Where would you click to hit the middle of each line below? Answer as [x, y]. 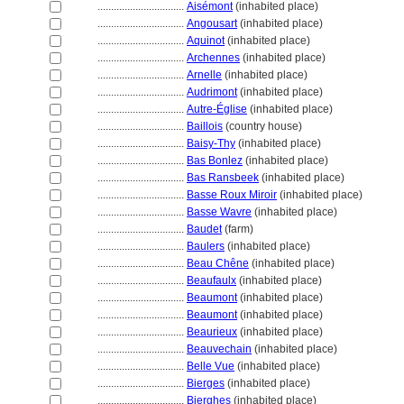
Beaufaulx [211, 280]
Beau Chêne [218, 263]
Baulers [206, 246]
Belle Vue [211, 366]
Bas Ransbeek [223, 178]
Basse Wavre [219, 212]
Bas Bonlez [215, 161]
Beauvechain [219, 349]
